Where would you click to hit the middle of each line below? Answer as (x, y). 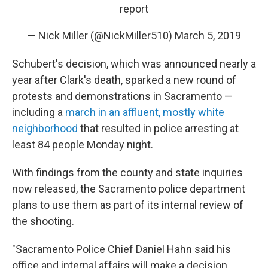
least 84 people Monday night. (83, 144)
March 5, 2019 (208, 35)
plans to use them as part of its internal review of (128, 205)
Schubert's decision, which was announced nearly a (134, 63)
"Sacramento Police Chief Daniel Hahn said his (121, 249)
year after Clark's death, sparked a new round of (124, 80)
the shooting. (43, 221)
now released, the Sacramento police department (129, 188)
